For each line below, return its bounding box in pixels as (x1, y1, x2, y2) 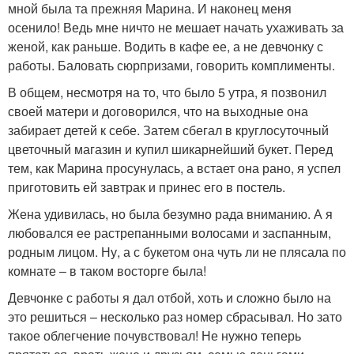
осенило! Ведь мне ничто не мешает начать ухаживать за (8, 18, 344, 37)
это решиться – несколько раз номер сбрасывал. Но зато (8, 307, 342, 326)
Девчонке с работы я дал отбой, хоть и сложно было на (8, 288, 331, 307)
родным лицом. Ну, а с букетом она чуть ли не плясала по (8, 243, 346, 262)
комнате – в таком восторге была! (8, 262, 206, 281)
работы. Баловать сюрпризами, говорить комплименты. (8, 56, 335, 75)
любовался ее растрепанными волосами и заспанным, (8, 224, 331, 243)
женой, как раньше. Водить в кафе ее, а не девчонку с (8, 37, 323, 56)
